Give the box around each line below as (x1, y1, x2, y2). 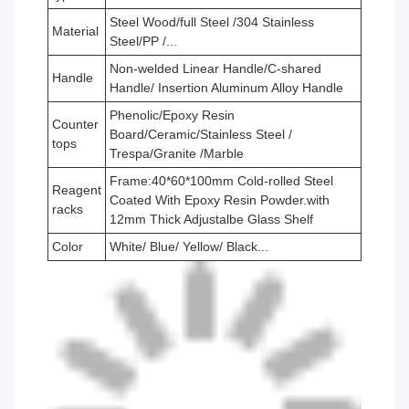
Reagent (52, 183, 101, 198)
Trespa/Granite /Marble (110, 146, 244, 162)
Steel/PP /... (110, 34, 177, 49)
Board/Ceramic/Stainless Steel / (110, 127, 292, 142)
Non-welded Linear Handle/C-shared (110, 61, 321, 77)
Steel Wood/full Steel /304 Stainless (110, 15, 314, 30)
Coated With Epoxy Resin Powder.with (110, 193, 330, 208)
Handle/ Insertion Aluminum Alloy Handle (110, 80, 343, 96)
